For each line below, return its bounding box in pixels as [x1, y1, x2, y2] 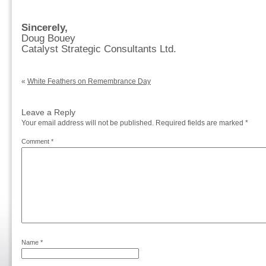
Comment [21, 138, 51, 145]
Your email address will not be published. [21, 119, 154, 127]
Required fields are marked [156, 119, 245, 127]
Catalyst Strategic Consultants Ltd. [21, 43, 176, 55]
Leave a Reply [21, 107, 75, 117]
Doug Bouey [21, 33, 75, 44]
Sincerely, [21, 22, 68, 33]
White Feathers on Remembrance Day [27, 77, 151, 85]
